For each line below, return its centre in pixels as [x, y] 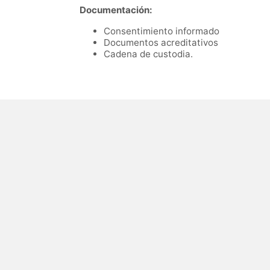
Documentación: [117, 10]
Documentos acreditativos [161, 43]
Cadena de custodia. [148, 54]
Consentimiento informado [162, 31]
